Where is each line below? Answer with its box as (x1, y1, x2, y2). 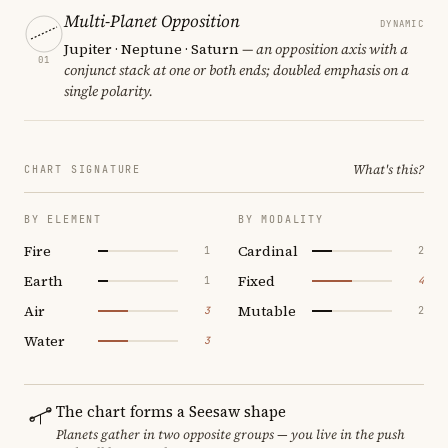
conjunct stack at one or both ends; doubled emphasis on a (64, 59, 409, 80)
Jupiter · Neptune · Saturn (64, 38, 239, 59)
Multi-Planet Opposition (64, 8, 240, 33)
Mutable (238, 300, 296, 321)
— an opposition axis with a (239, 38, 408, 59)
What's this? (353, 160, 424, 178)
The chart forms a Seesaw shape (56, 400, 286, 422)
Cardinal (238, 240, 298, 261)
